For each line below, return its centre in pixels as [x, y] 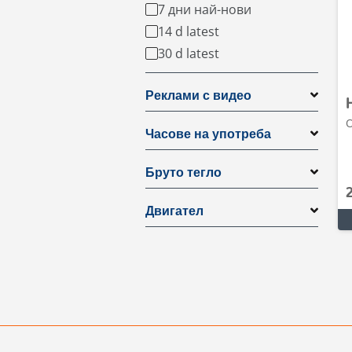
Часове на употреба [208, 134]
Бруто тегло [183, 172]
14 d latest [189, 31]
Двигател [174, 211]
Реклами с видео [198, 95]
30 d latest [189, 53]
